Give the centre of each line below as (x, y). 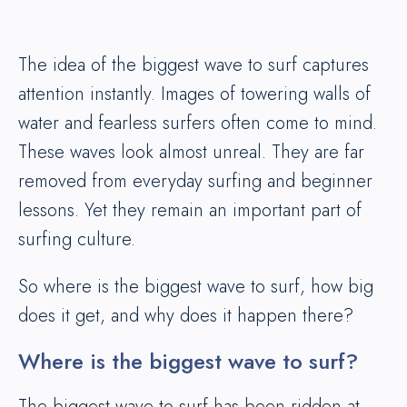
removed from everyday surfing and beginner (195, 181)
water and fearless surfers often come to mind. (198, 123)
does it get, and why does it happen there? (186, 316)
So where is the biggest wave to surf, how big (196, 287)
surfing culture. (77, 239)
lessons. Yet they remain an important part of (190, 210)
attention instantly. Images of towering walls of (194, 94)
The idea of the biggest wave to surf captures (194, 65)
